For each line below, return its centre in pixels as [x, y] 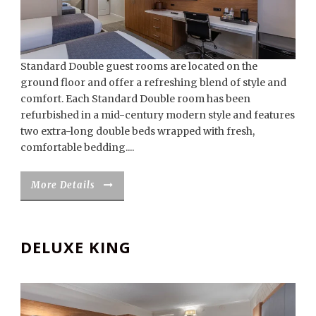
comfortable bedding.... [77, 147]
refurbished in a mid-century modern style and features [158, 115]
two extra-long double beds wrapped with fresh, [138, 131]
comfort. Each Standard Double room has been [135, 98]
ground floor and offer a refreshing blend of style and [153, 82]
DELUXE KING [76, 247]
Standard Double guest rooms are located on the [139, 66]
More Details [63, 185]
